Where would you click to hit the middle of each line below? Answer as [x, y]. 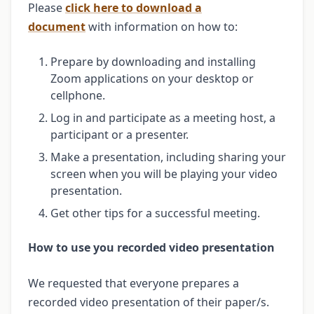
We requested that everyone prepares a [134, 283]
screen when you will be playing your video [164, 173]
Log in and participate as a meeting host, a [163, 117]
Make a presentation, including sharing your [168, 157]
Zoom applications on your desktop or [152, 78]
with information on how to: [162, 26]
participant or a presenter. [120, 134]
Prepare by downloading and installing [153, 61]
